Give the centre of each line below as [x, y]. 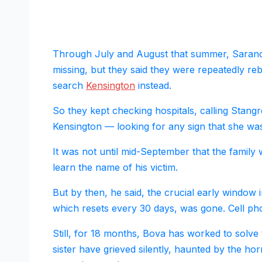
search [69, 86]
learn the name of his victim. [115, 168]
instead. [153, 86]
